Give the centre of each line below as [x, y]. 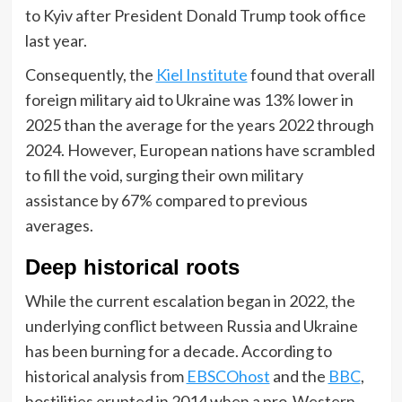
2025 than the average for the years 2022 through [199, 124]
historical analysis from [105, 376]
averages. [59, 225]
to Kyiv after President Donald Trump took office [195, 15]
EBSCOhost [228, 376]
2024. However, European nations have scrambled [200, 149]
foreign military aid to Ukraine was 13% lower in [189, 99]
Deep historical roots [132, 267]
